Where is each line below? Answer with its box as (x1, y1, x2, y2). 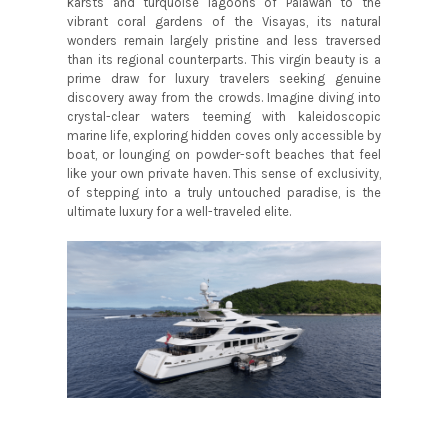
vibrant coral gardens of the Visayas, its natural (67, 14, 381, 30)
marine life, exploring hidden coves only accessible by (67, 128, 381, 144)
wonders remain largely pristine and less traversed (67, 33, 381, 49)
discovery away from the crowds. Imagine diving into (67, 90, 381, 106)
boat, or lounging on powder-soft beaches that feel (67, 147, 381, 163)
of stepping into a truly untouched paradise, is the (67, 185, 381, 201)
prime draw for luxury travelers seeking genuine (67, 71, 381, 87)
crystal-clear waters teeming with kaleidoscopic (67, 109, 381, 125)
